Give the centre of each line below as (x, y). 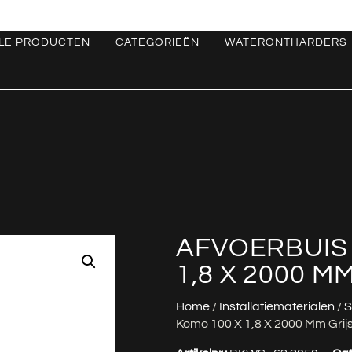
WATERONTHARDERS (286, 42)
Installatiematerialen (277, 307)
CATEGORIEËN (157, 42)
